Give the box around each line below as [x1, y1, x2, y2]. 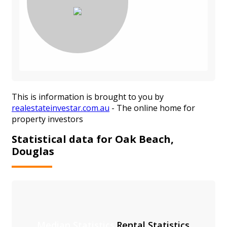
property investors [12, 113, 83, 125]
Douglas [12, 144, 54, 158]
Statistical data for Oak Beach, [12, 132, 174, 146]
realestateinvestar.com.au [12, 102, 109, 114]
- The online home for [109, 102, 195, 114]
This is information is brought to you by [12, 91, 164, 103]
